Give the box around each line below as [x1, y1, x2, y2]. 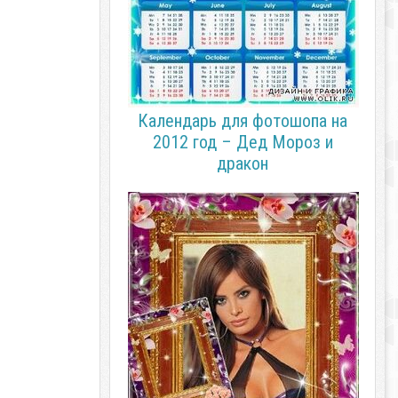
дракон [217, 153, 268, 174]
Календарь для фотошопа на [138, 110, 347, 131]
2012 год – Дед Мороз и [152, 131, 333, 153]
